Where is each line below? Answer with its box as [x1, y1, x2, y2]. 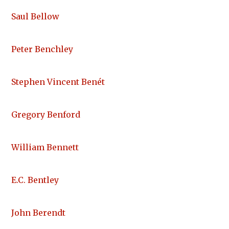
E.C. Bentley [11, 175, 59, 186]
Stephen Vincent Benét [11, 77, 105, 87]
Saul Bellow [11, 11, 59, 22]
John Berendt [11, 208, 65, 218]
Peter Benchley [11, 44, 73, 55]
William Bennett [11, 142, 79, 153]
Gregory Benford [11, 109, 80, 120]
